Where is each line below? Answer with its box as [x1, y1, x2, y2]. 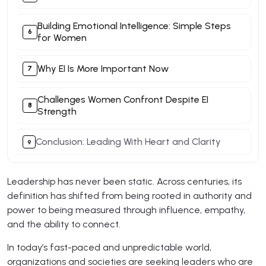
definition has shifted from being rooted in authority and [7, 190, 252, 202]
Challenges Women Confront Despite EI [37, 93, 208, 105]
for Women [37, 31, 87, 43]
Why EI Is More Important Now [37, 62, 169, 74]
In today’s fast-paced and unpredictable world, [7, 242, 211, 254]
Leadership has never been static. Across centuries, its [7, 176, 242, 188]
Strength [37, 105, 77, 117]
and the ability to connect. [7, 218, 121, 230]
